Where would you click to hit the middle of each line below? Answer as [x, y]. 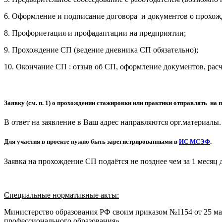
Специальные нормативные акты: [61, 195]
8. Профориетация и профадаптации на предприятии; [95, 33]
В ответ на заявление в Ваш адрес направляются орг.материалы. [112, 122]
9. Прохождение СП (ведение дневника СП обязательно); [101, 50]
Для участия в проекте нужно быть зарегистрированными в [91, 142]
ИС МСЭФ [194, 142]
